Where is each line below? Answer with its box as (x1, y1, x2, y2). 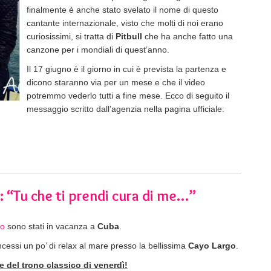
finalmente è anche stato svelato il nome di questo (27, 4, 218, 15)
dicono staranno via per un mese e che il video (27, 77, 205, 87)
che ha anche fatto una (142, 31, 233, 41)
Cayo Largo (188, 240, 236, 250)
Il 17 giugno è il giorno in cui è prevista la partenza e (27, 64, 226, 74)
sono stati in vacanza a (5, 221, 97, 231)
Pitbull (116, 31, 142, 41)
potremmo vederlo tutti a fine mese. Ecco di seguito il (27, 90, 229, 100)
